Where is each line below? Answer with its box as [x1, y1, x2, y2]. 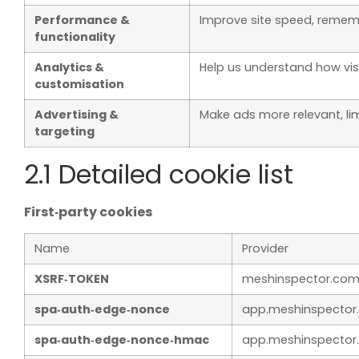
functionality [34, 28, 115, 45]
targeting [34, 123, 95, 139]
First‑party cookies [24, 202, 152, 221]
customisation [34, 75, 124, 92]
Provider [242, 240, 288, 257]
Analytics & [34, 58, 104, 75]
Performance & [34, 11, 130, 28]
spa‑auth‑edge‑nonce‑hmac [34, 332, 209, 349]
